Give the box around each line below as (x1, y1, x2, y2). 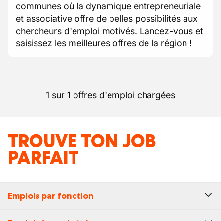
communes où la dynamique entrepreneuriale (16, 1, 201, 11)
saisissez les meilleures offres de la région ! (16, 38, 192, 48)
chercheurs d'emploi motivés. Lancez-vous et (16, 26, 203, 36)
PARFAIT (8, 146, 79, 169)
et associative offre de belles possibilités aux (16, 13, 198, 24)
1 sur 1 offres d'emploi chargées (46, 90, 175, 100)
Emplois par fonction (8, 190, 94, 201)
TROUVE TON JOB (8, 129, 156, 152)
